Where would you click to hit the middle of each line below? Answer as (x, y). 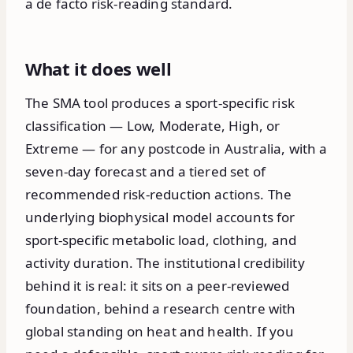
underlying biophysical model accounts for (160, 217)
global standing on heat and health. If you (160, 332)
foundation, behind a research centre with (161, 309)
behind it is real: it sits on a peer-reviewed (158, 286)
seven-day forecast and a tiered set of (146, 172)
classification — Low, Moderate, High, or (153, 126)
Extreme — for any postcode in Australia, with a (176, 149)
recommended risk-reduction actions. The (159, 195)
